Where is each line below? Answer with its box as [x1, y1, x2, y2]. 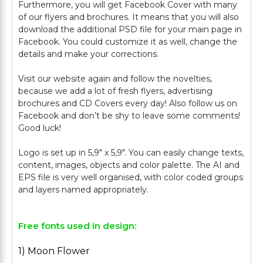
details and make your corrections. [18, 49, 159, 59]
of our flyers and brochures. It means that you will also [18, 12, 239, 22]
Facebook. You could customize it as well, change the [18, 36, 237, 47]
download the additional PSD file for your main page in [18, 24, 242, 35]
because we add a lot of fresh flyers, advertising [18, 86, 213, 96]
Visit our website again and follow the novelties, [18, 73, 212, 84]
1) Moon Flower [18, 245, 90, 257]
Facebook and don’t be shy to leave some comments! [18, 110, 240, 121]
